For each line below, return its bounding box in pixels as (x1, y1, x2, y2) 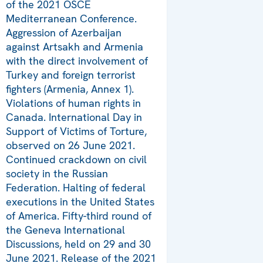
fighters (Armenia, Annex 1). (6, 82, 134, 96)
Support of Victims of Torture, (6, 124, 147, 139)
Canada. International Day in (6, 110, 142, 124)
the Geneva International (6, 223, 125, 237)
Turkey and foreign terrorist (6, 68, 136, 82)
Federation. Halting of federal (6, 181, 146, 195)
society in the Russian (6, 167, 108, 181)
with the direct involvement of (6, 54, 148, 68)
